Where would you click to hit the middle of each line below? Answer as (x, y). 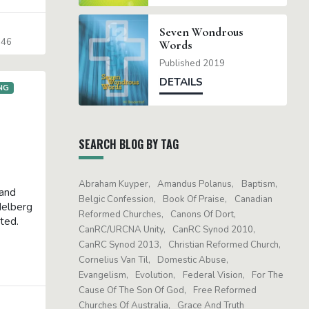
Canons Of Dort (202, 215)
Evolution (154, 276)
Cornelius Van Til (113, 260)
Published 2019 (192, 64)
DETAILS (181, 82)
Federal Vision (212, 276)
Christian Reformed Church (224, 245)
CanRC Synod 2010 (213, 230)
